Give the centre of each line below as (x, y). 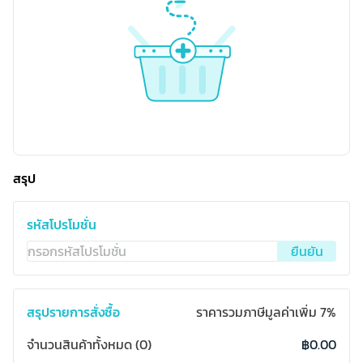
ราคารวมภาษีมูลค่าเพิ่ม (256, 312)
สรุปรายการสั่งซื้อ (73, 312)
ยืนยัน (307, 251)
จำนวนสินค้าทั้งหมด (79, 344)
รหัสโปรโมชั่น (62, 224)
